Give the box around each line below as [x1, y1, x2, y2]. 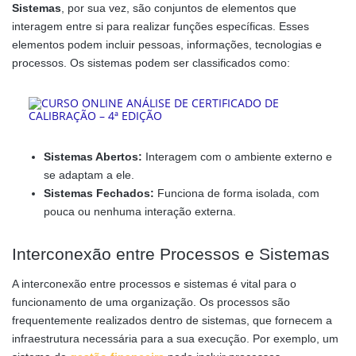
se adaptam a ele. [44, 168, 134, 181]
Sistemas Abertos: [44, 149, 142, 163]
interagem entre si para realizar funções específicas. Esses [12, 20, 309, 33]
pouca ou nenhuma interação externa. [44, 204, 236, 218]
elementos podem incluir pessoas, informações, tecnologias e [12, 38, 322, 52]
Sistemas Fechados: [44, 186, 154, 199]
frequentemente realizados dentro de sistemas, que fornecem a [12, 313, 332, 327]
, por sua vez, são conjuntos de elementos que [61, 2, 296, 15]
